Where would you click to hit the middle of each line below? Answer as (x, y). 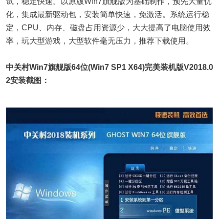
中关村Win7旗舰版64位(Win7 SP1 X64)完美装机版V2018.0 (109, 67)
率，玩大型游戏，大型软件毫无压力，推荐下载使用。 (100, 41)
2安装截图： (28, 80)
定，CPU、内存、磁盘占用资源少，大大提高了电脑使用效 (108, 28)
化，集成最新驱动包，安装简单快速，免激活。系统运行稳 (108, 14)
